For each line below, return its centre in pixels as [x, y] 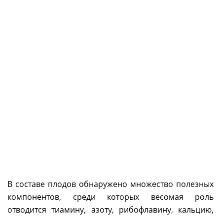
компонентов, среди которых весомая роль [110, 197]
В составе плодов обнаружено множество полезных [110, 184]
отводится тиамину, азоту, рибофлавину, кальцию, [110, 210]
